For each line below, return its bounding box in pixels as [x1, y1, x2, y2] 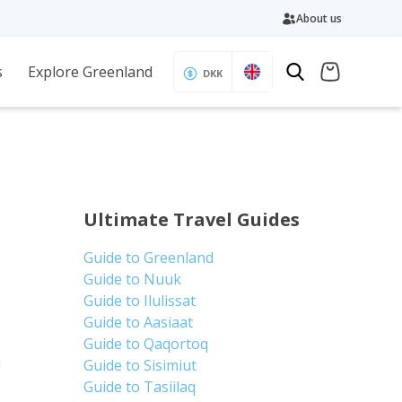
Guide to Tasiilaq [83, 377, 197, 397]
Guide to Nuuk [83, 269, 182, 289]
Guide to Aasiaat [83, 312, 194, 332]
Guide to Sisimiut [83, 355, 197, 375]
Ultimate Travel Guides [83, 207, 301, 232]
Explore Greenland [27, 62, 153, 82]
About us [295, 10, 342, 26]
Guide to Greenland [83, 248, 214, 267]
